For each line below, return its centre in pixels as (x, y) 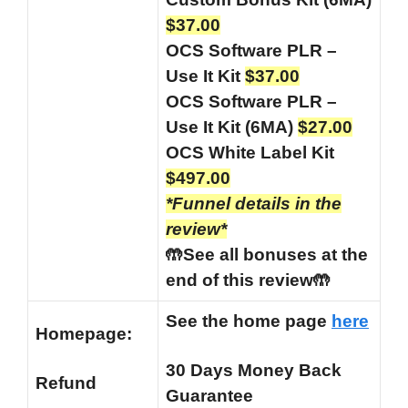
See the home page (249, 321)
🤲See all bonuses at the (267, 255)
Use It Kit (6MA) (232, 127)
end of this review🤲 (248, 280)
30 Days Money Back (254, 370)
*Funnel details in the (254, 204)
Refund (66, 382)
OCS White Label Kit (250, 153)
